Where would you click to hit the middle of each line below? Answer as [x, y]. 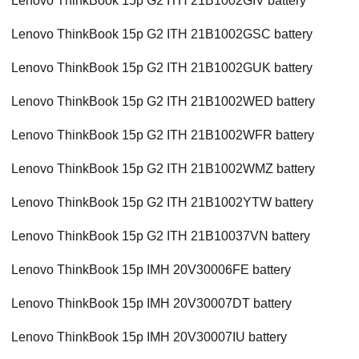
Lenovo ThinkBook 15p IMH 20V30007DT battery [151, 304]
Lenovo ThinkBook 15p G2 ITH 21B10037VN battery [161, 236]
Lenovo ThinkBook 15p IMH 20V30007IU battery [149, 337]
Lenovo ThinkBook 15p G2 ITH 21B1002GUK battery [162, 68]
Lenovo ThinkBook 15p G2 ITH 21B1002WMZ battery [163, 169]
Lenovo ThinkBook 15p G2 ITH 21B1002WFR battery [163, 135]
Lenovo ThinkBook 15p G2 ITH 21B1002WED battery [163, 102]
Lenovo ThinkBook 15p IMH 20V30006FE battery [151, 270]
